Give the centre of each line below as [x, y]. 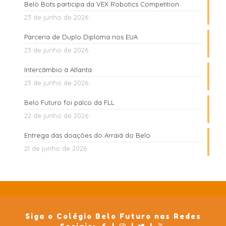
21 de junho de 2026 [55, 149]
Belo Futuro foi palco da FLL [69, 103]
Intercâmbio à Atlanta [58, 70]
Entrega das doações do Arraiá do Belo [87, 135]
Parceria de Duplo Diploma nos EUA [81, 37]
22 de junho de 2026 [56, 116]
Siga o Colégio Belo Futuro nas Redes [113, 216]
